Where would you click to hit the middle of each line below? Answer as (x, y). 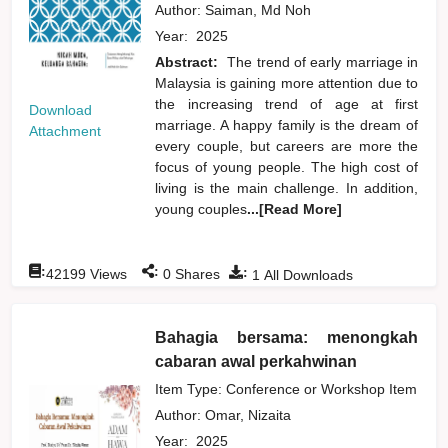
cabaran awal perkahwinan (256, 361)
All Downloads (307, 274)
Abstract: (189, 61)
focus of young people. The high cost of (287, 166)
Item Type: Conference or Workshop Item (286, 388)
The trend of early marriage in (323, 61)
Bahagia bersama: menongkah (287, 337)
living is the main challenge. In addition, (287, 187)
